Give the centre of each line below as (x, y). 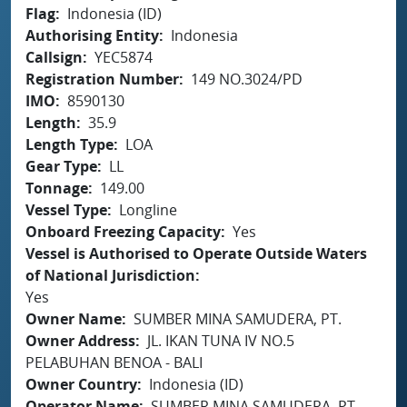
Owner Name (74, 318)
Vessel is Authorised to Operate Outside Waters (196, 253)
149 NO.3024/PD (247, 79)
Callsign (54, 57)
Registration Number (102, 79)
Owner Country (81, 384)
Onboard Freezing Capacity (123, 231)
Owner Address (80, 340)
